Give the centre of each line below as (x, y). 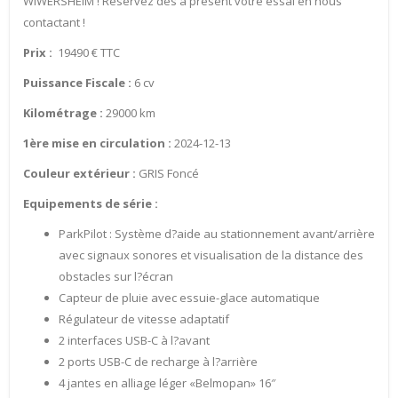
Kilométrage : (63, 113)
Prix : (39, 53)
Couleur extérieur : (80, 174)
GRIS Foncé (167, 174)
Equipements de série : (91, 204)
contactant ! (54, 23)
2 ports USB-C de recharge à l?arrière (158, 362)
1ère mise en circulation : (97, 143)
